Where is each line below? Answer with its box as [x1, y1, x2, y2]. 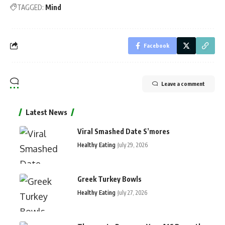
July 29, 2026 [118, 141, 148, 149]
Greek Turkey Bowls [77, 174, 142, 183]
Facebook [144, 42, 169, 49]
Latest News [26, 107, 67, 117]
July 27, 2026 [118, 188, 147, 196]
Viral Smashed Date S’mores [77, 127, 170, 136]
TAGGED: [17, 3, 44, 12]
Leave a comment [161, 80, 205, 87]
